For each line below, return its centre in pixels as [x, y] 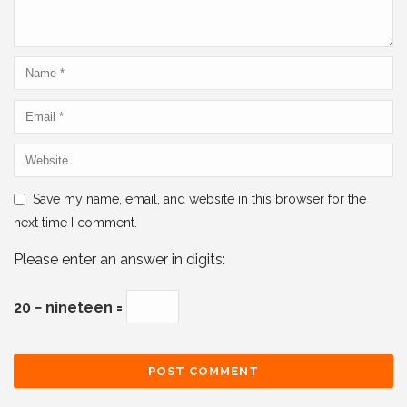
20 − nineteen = [70, 307]
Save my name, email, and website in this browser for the [199, 199]
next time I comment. [75, 222]
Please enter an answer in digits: [119, 259]
